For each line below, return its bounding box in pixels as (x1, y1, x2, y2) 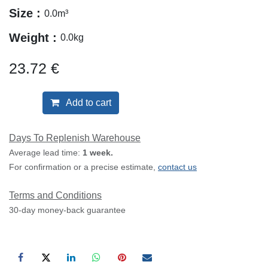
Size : (9, 7, 44, 20)
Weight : (9, 31, 60, 45)
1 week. (83, 148, 113, 158)
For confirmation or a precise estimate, (9, 162, 158, 172)
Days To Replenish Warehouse (9, 133, 141, 144)
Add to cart (64, 98, 111, 108)
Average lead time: (9, 148, 83, 158)
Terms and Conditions (9, 190, 102, 201)
